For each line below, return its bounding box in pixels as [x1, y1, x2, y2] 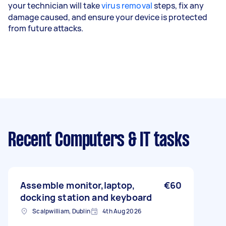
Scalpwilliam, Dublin [32, 207, 90, 215]
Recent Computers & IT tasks [8, 132, 190, 150]
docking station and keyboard [20, 191, 152, 203]
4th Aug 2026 [102, 207, 141, 215]
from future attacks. [8, 23, 83, 34]
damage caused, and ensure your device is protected [8, 12, 207, 23]
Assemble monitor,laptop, [20, 179, 135, 191]
